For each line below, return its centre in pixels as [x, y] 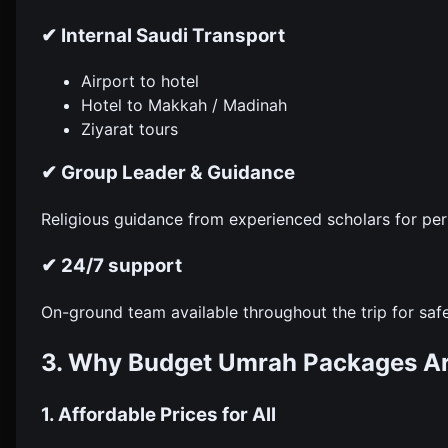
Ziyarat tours [129, 128]
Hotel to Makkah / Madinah [184, 104]
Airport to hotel [140, 80]
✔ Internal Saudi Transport [163, 35]
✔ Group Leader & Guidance [168, 173]
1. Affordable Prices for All [158, 415]
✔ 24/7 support [111, 265]
